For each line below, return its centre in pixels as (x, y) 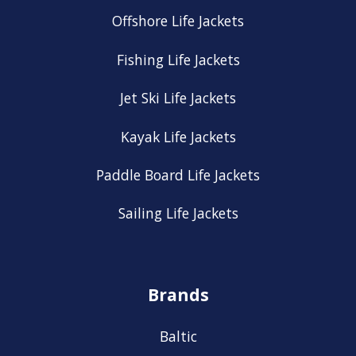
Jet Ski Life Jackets (178, 98)
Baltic (178, 336)
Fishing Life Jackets (178, 59)
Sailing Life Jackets (178, 213)
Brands (178, 294)
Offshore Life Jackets (178, 21)
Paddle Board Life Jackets (178, 174)
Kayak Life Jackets (178, 136)
